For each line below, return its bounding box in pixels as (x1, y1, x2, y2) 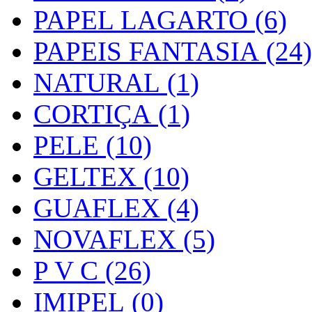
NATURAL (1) (33, 68, 199, 98)
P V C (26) (33, 256, 151, 286)
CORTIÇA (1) (33, 99, 190, 130)
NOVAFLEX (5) (33, 224, 215, 255)
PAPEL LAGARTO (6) (33, 5, 287, 36)
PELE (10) (33, 130, 152, 161)
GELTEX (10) (33, 162, 189, 192)
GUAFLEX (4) (33, 193, 199, 224)
